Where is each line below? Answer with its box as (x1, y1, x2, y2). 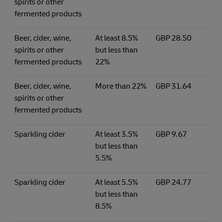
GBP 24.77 (155, 177, 191, 188)
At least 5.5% (95, 177, 138, 188)
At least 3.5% (95, 129, 138, 140)
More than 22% (95, 81, 146, 92)
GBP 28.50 (155, 33, 191, 44)
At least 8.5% (95, 33, 138, 44)
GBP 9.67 (155, 129, 187, 140)
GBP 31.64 (155, 81, 191, 92)
